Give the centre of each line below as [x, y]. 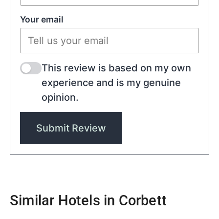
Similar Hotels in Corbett [88, 201]
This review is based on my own [116, 68]
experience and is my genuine [111, 83]
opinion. [60, 98]
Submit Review [71, 128]
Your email [42, 19]
